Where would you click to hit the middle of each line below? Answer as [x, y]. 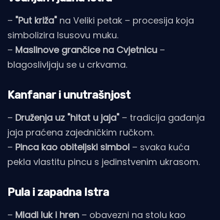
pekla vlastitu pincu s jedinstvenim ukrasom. [104, 162]
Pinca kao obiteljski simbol [72, 147]
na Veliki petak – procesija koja [125, 21]
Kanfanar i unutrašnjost [69, 95]
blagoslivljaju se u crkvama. [67, 65]
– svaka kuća [160, 147]
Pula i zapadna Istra [58, 192]
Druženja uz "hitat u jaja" [67, 118]
